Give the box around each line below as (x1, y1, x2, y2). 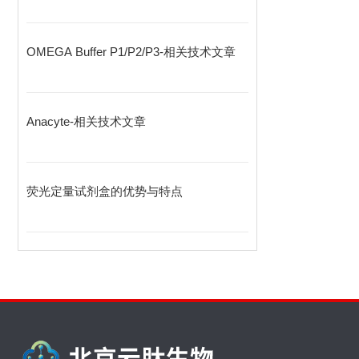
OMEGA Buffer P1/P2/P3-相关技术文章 (26, 45, 236, 58)
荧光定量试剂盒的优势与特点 (26, 184, 183, 198)
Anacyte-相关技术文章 (26, 115, 146, 128)
